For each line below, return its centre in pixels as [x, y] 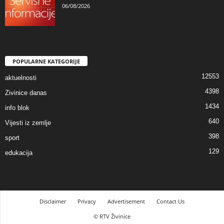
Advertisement [126, 201]
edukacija [19, 153]
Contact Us [170, 201]
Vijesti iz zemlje [28, 123]
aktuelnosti [21, 78]
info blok [17, 108]
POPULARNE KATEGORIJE [46, 61]
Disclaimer [53, 201]
